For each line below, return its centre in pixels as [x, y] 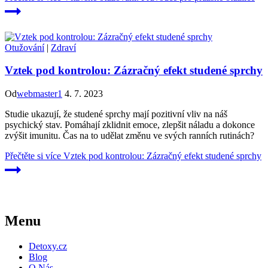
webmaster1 [39, 93]
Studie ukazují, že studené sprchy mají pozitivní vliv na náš [116, 114]
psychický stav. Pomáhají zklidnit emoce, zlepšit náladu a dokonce [130, 124]
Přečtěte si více [33, 156]
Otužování [25, 47]
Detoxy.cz [48, 246]
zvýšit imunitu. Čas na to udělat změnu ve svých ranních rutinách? [130, 135]
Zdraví [63, 47]
